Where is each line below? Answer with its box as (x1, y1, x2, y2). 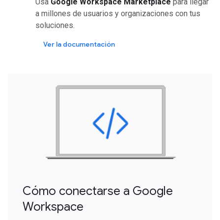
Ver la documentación (43, 39, 115, 49)
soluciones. (35, 20, 75, 30)
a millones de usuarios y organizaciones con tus (35, 8, 200, 18)
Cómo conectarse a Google (23, 183, 173, 198)
